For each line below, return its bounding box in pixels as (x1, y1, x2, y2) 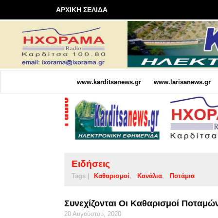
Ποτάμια (170, 172, 195, 180)
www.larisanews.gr (153, 78, 211, 86)
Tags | (72, 172, 90, 180)
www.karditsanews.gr (76, 78, 141, 86)
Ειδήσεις (72, 158, 110, 169)
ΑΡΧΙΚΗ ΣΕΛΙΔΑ (56, 6, 108, 14)
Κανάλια (137, 172, 162, 180)
